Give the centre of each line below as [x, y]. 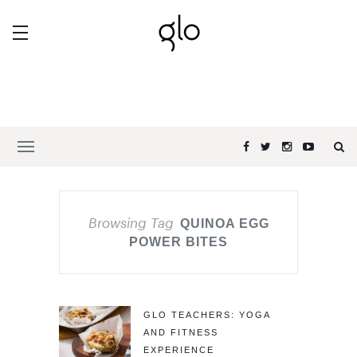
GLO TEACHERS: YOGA [207, 315]
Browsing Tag [131, 222]
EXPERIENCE [179, 350]
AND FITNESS [181, 332]
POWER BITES [178, 242]
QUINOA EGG [224, 224]
